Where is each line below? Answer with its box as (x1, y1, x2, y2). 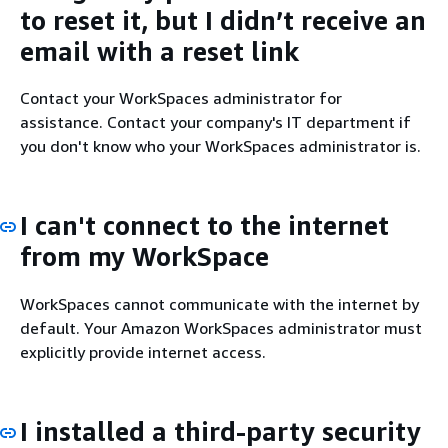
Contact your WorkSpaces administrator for (20, 88, 342, 108)
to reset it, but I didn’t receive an (20, 4, 426, 36)
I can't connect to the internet (20, 210, 389, 241)
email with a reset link (20, 35, 299, 67)
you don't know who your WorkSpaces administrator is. (20, 136, 421, 156)
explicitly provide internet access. (20, 341, 266, 362)
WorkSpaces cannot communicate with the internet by (20, 293, 419, 314)
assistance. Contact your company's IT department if (20, 112, 411, 132)
